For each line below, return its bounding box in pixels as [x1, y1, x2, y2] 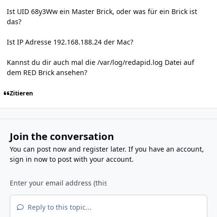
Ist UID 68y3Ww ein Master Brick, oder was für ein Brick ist [7, 7, 197, 16]
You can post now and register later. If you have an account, [9, 144, 204, 154]
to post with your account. [47, 154, 134, 164]
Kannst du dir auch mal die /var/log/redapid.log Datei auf [7, 58, 194, 67]
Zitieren [9, 89, 33, 97]
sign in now [9, 154, 47, 164]
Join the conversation [9, 129, 114, 143]
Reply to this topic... [25, 202, 92, 212]
